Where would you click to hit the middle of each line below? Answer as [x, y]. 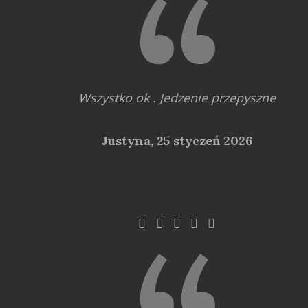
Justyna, [129, 140]
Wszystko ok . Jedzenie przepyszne [177, 97]
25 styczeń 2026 [204, 140]
